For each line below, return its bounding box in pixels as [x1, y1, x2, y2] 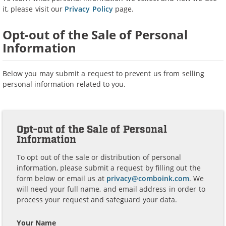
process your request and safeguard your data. [17, 194, 178, 204]
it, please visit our [3, 4, 65, 14]
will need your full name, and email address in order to [17, 184, 205, 194]
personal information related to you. [3, 79, 126, 89]
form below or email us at [17, 173, 107, 183]
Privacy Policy [65, 4, 113, 14]
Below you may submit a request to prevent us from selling [3, 68, 204, 78]
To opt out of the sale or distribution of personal [17, 152, 182, 162]
